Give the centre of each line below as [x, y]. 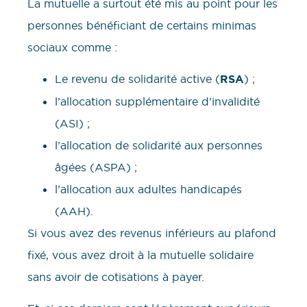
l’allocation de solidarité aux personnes [159, 145]
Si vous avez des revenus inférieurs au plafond [152, 233]
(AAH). [74, 211]
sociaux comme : [72, 47]
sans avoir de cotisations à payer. [116, 277]
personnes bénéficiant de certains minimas [142, 25]
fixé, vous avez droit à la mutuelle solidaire [140, 255]
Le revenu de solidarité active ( [137, 78]
